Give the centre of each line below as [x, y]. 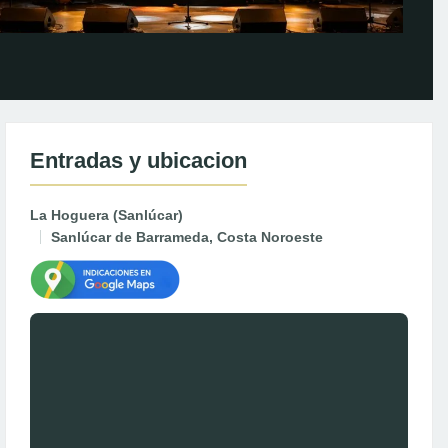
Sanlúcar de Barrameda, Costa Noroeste [187, 237]
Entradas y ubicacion [138, 160]
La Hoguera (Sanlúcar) [106, 215]
